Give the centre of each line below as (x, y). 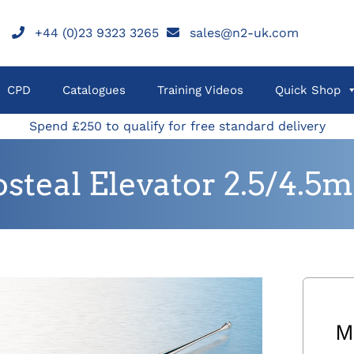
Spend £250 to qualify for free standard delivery (177, 126)
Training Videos (200, 90)
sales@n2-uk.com (244, 32)
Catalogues (94, 90)
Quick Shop (308, 90)
